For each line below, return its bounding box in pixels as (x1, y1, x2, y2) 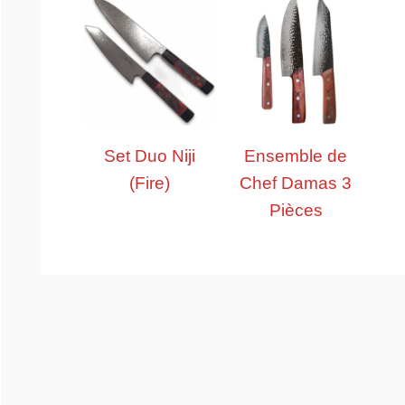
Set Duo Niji (104, 146, 196, 165)
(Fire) (129, 173, 171, 193)
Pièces (268, 200, 323, 220)
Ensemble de (244, 146, 348, 165)
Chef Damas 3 (240, 173, 353, 193)
